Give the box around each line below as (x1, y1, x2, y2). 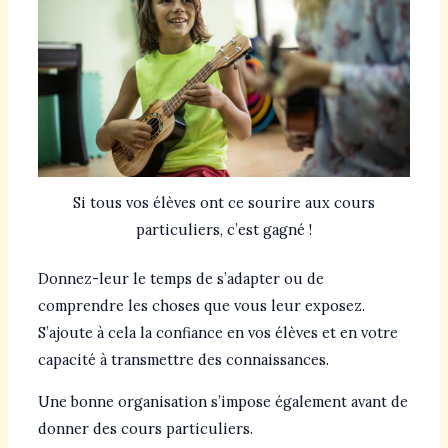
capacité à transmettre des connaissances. (37, 350, 329, 370)
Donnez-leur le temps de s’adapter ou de (37, 269, 324, 289)
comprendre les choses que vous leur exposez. (37, 296, 365, 316)
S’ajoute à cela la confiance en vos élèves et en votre (37, 323, 398, 343)
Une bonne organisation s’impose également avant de (37, 391, 408, 411)
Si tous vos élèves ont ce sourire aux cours (73, 193, 375, 213)
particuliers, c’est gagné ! (136, 220, 312, 240)
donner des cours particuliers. (37, 418, 253, 438)
